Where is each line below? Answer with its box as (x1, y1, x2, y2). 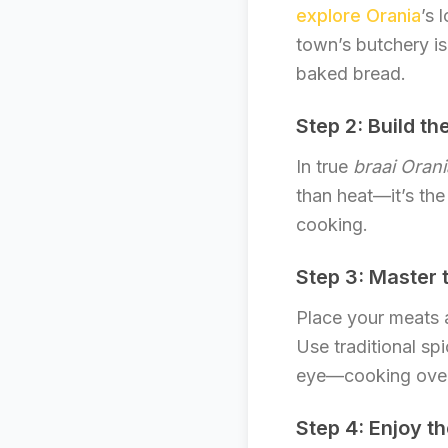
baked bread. (296, 63, 406, 84)
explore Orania (296, 5, 421, 26)
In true (296, 156, 353, 177)
